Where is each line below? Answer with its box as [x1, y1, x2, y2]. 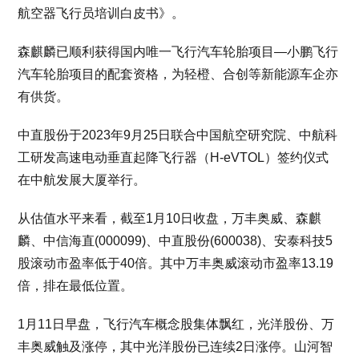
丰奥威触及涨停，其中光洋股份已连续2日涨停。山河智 [18, 340, 333, 353]
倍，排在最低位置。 [18, 279, 134, 292]
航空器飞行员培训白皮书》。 [18, 6, 185, 20]
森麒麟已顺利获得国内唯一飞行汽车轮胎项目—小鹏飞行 [18, 45, 339, 58]
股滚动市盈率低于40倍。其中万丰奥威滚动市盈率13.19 [18, 256, 334, 270]
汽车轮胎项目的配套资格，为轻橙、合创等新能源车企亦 [18, 67, 339, 81]
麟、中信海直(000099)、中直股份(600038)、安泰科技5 [18, 234, 333, 248]
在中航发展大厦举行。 [18, 173, 147, 187]
